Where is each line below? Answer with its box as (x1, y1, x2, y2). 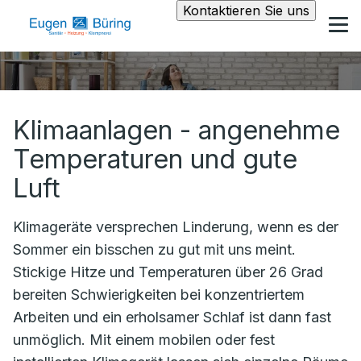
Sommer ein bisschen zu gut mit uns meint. (13, 241, 296, 258)
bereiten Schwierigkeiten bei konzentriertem (13, 286, 305, 303)
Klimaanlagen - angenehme (13, 114, 340, 146)
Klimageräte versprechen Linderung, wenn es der (13, 218, 338, 235)
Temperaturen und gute (13, 143, 297, 175)
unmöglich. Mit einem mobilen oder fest (13, 331, 275, 348)
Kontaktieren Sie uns (183, 2, 309, 19)
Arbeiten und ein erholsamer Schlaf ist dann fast (13, 309, 331, 326)
